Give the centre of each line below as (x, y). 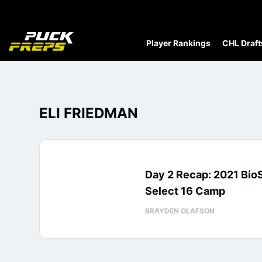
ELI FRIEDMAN (89, 113)
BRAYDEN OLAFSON (180, 211)
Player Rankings (178, 43)
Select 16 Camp (185, 191)
